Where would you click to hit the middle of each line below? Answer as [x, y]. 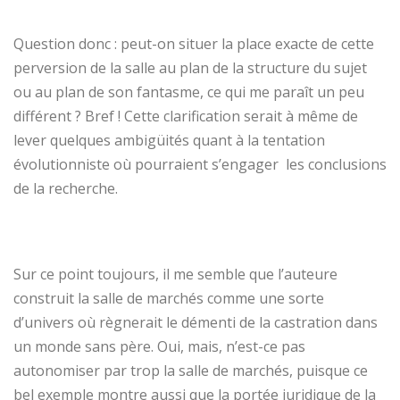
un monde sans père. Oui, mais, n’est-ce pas [159, 346]
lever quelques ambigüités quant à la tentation [169, 140]
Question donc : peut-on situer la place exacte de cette [194, 43]
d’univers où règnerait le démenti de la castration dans [196, 322]
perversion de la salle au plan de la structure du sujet [190, 67]
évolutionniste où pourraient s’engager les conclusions [200, 164]
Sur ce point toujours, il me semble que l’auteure [175, 274]
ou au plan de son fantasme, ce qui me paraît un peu [189, 92]
